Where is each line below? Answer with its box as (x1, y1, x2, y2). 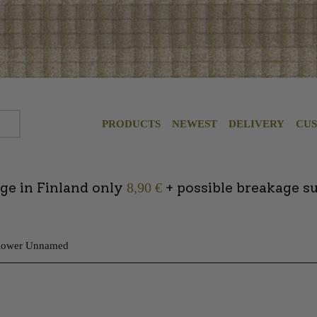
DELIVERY (229, 118, 284, 129)
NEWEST (172, 118, 217, 129)
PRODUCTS (102, 118, 161, 129)
